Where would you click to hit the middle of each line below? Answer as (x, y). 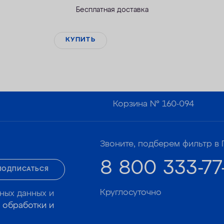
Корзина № (138, 104)
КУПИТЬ (80, 39)
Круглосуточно (131, 193)
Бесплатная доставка (112, 10)
